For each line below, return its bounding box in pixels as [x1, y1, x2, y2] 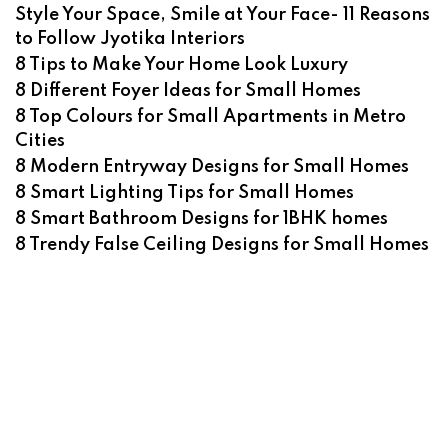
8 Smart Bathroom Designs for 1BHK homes [15, 210, 388, 228]
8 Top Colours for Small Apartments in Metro [15, 108, 406, 126]
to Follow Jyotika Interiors [15, 30, 245, 48]
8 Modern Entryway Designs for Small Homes [15, 158, 409, 176]
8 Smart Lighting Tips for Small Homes [15, 184, 354, 202]
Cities [15, 132, 65, 150]
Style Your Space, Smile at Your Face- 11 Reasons [15, 6, 430, 24]
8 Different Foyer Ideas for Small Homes [15, 82, 361, 100]
